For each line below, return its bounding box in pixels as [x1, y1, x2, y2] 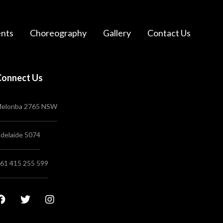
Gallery [103, 27, 131, 39]
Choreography [30, 27, 87, 39]
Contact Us [147, 27, 191, 39]
